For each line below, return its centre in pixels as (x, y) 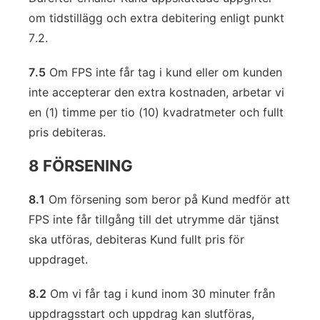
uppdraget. (58, 259)
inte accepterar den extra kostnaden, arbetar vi (156, 92)
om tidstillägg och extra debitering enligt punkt (156, 18)
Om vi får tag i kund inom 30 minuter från (161, 294)
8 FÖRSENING (81, 166)
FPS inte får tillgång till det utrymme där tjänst (154, 219)
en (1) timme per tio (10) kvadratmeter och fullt (156, 112)
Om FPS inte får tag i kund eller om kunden (164, 72)
